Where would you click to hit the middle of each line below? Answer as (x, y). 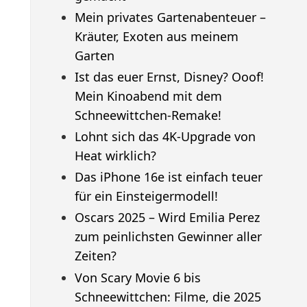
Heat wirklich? (115, 156)
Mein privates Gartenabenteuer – (170, 17)
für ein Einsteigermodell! (146, 196)
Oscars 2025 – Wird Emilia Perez (167, 218)
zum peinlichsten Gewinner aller (168, 237)
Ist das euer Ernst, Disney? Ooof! (169, 76)
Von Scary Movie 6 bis (137, 277)
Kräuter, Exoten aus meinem (156, 36)
